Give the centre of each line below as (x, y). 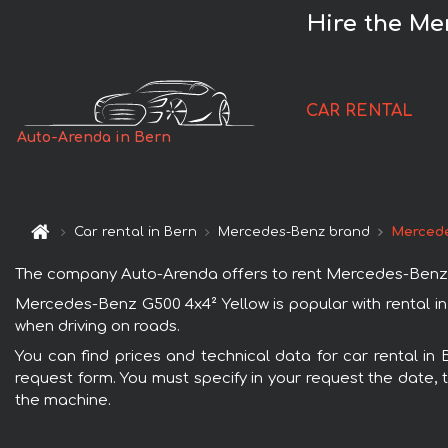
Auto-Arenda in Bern (94, 138)
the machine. (63, 400)
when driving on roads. (97, 326)
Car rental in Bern (136, 232)
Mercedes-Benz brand (294, 232)
